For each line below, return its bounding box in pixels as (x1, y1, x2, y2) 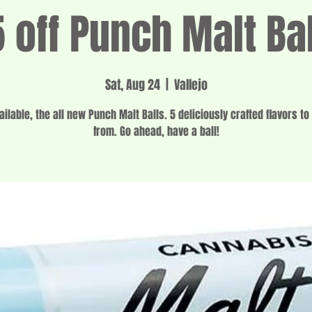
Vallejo (173, 75, 208, 94)
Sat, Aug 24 (104, 75, 160, 94)
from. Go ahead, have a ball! (93, 123, 219, 139)
